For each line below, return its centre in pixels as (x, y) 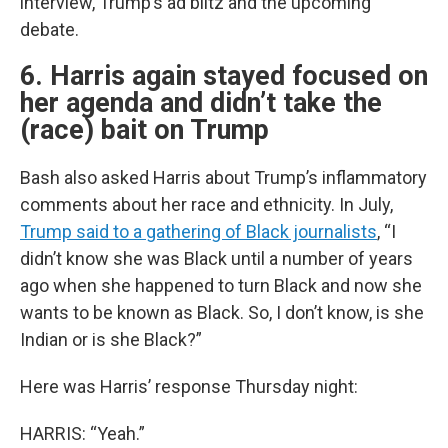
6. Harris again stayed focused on (224, 76)
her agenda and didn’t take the (201, 103)
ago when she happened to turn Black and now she (221, 285)
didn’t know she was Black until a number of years (216, 258)
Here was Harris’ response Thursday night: (189, 386)
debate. (49, 29)
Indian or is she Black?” (111, 339)
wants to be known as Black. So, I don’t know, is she (222, 312)
